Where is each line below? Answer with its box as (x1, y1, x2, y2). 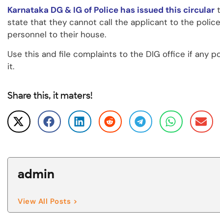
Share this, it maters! (7, 89, 93, 101)
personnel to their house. (7, 29, 106, 40)
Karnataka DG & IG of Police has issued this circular (7, 4, 215, 15)
